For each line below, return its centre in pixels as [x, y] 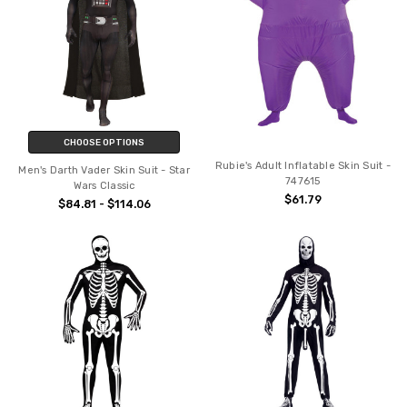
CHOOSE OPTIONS [104, 143]
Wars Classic [104, 186]
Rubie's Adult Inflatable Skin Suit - [303, 166]
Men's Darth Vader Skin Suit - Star [104, 171]
